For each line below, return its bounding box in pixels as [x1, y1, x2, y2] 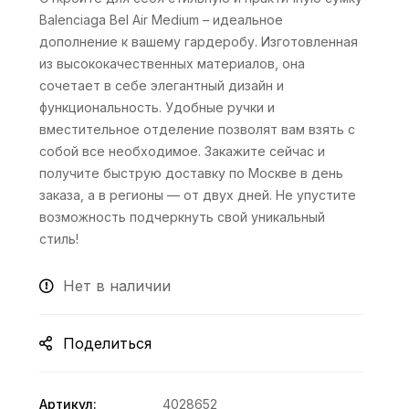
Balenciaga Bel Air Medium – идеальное [39, 12, 284, 27]
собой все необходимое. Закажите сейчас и [39, 143, 326, 159]
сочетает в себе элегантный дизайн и [39, 78, 285, 93]
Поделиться [63, 334, 152, 352]
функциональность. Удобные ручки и [39, 100, 276, 115]
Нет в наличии [63, 277, 172, 295]
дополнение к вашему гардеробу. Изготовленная [39, 34, 359, 49]
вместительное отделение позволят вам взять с [39, 121, 356, 137]
